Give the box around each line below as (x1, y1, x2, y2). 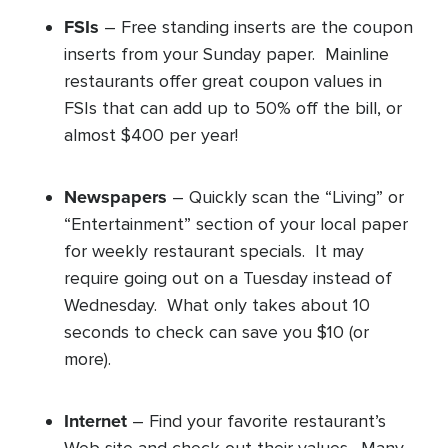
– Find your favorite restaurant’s (132, 410, 386, 432)
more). (64, 348, 111, 370)
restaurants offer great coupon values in (64, 70, 382, 92)
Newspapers (64, 184, 172, 210)
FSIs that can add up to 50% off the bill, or (64, 97, 402, 119)
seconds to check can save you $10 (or (64, 321, 369, 343)
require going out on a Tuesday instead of (64, 267, 392, 289)
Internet (64, 408, 132, 434)
